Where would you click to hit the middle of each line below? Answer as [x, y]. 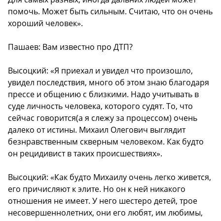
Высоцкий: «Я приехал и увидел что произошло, [100, 71]
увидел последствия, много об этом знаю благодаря [109, 83]
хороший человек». [45, 23]
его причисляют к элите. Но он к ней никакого [97, 189]
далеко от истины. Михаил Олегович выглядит [97, 130]
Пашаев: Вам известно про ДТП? [70, 47]
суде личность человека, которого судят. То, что [100, 106]
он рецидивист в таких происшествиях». [85, 154]
